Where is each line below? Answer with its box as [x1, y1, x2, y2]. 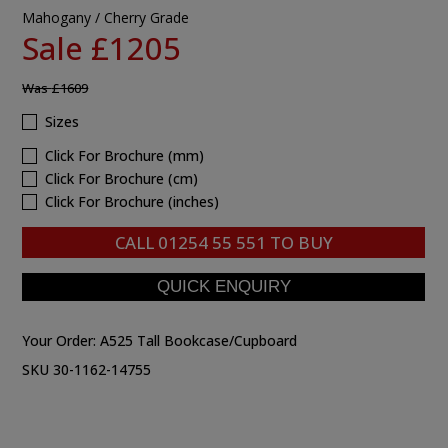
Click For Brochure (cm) [45, 168, 199, 188]
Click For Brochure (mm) [45, 145, 205, 165]
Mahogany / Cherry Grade [22, 7, 190, 27]
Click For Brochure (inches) [45, 191, 220, 211]
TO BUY [265, 230, 333, 254]
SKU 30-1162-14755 [22, 359, 152, 379]
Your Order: [22, 330, 101, 350]
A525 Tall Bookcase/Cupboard [100, 330, 298, 350]
